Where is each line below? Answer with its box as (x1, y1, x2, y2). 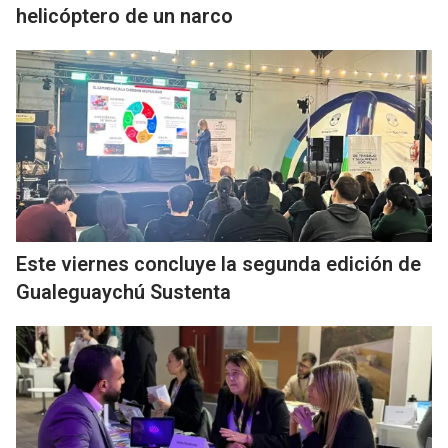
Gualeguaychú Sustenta (16, 280, 231, 304)
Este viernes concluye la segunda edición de (16, 252, 421, 276)
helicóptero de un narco (16, 4, 233, 28)
